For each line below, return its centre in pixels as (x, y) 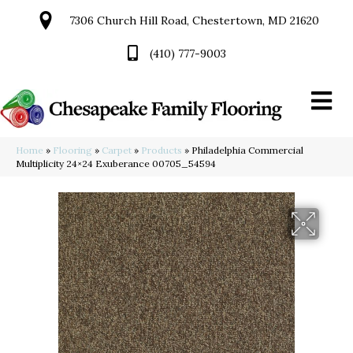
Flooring (72, 150)
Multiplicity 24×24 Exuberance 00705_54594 (116, 164)
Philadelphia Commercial (247, 150)
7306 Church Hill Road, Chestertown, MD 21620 (194, 20)
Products (162, 150)
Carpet (117, 150)
